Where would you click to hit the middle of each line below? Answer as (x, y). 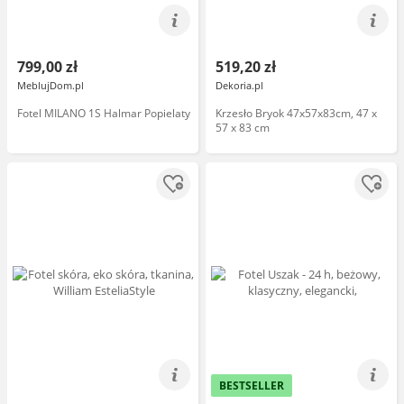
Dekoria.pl (239, 85)
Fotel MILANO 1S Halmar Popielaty (104, 113)
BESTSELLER (252, 386)
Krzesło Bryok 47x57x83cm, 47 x (296, 113)
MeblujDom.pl (50, 85)
